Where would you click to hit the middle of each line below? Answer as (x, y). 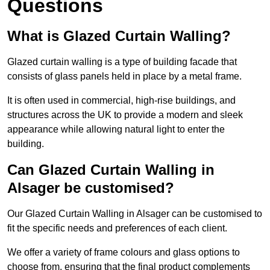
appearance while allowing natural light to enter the (116, 130)
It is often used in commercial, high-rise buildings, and (121, 101)
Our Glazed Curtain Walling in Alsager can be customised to (135, 214)
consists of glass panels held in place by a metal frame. (124, 77)
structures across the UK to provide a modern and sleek (125, 115)
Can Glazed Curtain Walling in (111, 170)
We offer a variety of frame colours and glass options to (124, 253)
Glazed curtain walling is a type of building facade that (122, 62)
